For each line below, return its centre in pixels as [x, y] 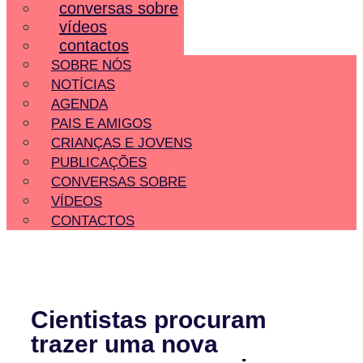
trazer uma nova [125, 344]
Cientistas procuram [149, 320]
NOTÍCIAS [83, 84]
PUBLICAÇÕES [99, 162]
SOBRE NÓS [91, 65]
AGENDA [79, 104]
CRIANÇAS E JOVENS [122, 143]
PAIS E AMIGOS [101, 123]
